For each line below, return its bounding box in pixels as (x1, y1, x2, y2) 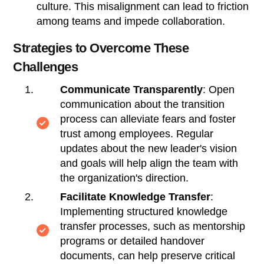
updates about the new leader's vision (60, 142, 237, 154)
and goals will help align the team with (60, 157, 239, 169)
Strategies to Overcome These (13, 40, 189, 55)
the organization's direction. (60, 171, 189, 184)
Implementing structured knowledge (60, 205, 228, 217)
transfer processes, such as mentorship (60, 220, 246, 232)
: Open (203, 83, 235, 95)
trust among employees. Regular (60, 127, 214, 140)
